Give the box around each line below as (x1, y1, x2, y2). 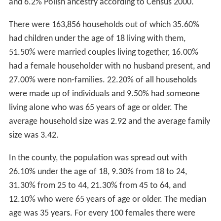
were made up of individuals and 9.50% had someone (8, 89, 200, 99)
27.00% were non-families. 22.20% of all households (8, 75, 197, 85)
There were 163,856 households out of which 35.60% (8, 20, 199, 30)
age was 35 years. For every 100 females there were (8, 209, 195, 219)
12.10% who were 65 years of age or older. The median (8, 195, 206, 205)
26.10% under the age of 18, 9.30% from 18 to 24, (8, 167, 187, 177)
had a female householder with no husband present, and (8, 62, 210, 72)
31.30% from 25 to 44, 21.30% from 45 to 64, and (8, 181, 186, 191)
